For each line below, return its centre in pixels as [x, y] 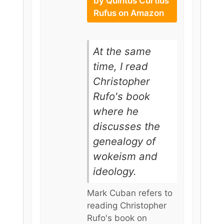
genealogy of [124, 141]
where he [115, 111]
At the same [122, 51]
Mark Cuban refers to [129, 193]
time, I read [120, 66]
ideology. [114, 171]
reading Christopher [126, 206]
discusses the [126, 126]
